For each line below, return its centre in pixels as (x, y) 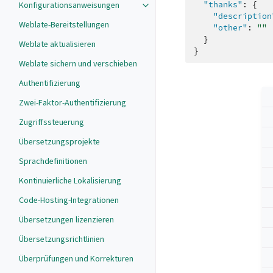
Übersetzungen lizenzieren (66, 220)
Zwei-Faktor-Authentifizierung (73, 103)
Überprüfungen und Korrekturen (76, 259)
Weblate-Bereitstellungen (64, 25)
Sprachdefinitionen (53, 161)
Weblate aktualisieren (57, 44)
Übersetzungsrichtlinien (62, 239)
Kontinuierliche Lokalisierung (70, 181)
